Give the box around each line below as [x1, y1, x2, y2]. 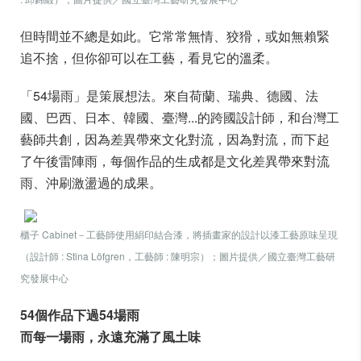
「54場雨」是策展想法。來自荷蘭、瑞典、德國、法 [20, 86, 318, 105]
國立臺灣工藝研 [268, 249, 335, 263]
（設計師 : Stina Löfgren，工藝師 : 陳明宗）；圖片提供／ [20, 249, 268, 263]
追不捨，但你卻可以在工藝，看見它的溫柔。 [20, 48, 278, 67]
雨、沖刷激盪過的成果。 [20, 173, 162, 192]
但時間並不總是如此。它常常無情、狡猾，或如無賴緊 [20, 27, 330, 45]
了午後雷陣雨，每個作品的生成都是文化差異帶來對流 [20, 151, 330, 170]
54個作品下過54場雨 [20, 305, 139, 324]
